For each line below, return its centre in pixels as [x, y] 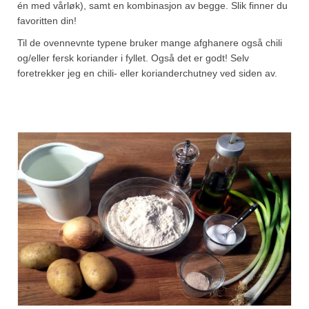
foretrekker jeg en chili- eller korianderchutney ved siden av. [147, 73]
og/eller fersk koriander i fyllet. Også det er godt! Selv [133, 58]
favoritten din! [47, 21]
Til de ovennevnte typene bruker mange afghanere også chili [150, 43]
